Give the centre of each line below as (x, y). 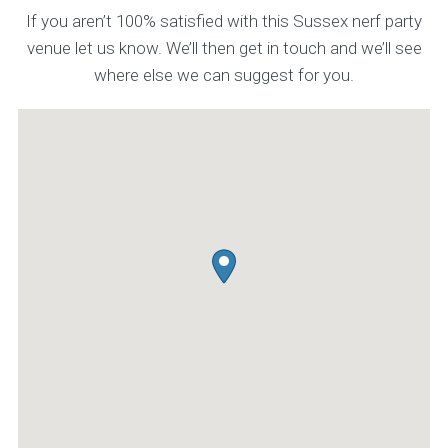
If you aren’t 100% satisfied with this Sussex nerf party (224, 21)
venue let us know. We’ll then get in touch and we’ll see (224, 48)
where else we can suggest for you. (224, 75)
